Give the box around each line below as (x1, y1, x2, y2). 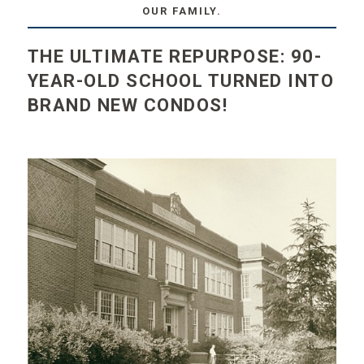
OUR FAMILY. (141, 5, 222, 17)
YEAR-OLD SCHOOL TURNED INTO (27, 71, 335, 91)
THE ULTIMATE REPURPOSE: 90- (27, 46, 323, 67)
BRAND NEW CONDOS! (27, 95, 228, 115)
